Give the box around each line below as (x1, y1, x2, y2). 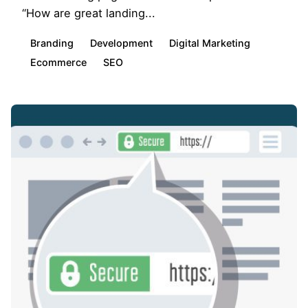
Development (90, 36, 153, 49)
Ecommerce (30, 56, 87, 68)
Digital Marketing (169, 36, 250, 49)
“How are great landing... (22, 5, 155, 20)
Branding (30, 36, 74, 49)
